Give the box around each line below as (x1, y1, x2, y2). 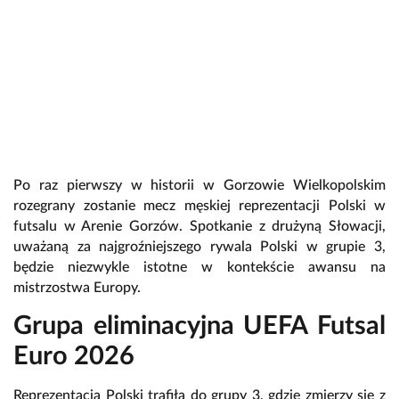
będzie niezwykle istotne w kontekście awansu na (13, 260, 386, 275)
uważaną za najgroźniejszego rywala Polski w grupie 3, (13, 240, 386, 255)
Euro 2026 (13, 344, 134, 370)
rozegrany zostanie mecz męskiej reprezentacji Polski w (13, 199, 386, 214)
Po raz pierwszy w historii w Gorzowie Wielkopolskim (13, 178, 386, 193)
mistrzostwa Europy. (13, 281, 141, 296)
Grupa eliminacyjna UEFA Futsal (13, 313, 386, 340)
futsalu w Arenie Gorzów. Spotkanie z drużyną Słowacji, (13, 219, 386, 234)
